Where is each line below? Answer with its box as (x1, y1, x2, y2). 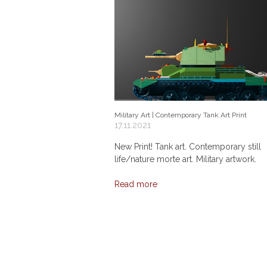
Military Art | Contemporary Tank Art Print (114, 110, 247, 119)
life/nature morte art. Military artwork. (114, 154, 256, 164)
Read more (114, 179, 157, 189)
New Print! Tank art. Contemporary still (114, 141, 261, 151)
